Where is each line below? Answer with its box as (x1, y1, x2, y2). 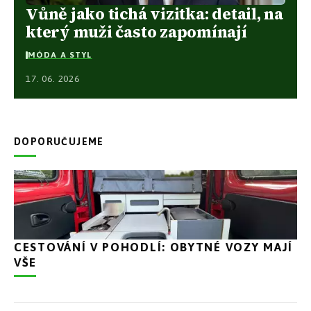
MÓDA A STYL (28, 50, 92, 60)
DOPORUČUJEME (14, 135, 104, 147)
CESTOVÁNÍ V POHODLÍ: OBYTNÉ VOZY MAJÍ (14, 239, 293, 254)
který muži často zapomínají (26, 20, 247, 43)
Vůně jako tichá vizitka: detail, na (26, 2, 283, 25)
